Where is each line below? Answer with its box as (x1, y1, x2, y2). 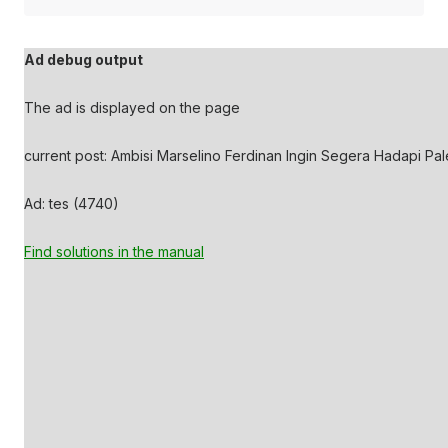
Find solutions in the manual (24, 243, 204, 260)
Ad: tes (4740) (24, 195, 119, 212)
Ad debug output (24, 51, 143, 68)
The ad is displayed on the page (24, 99, 240, 116)
